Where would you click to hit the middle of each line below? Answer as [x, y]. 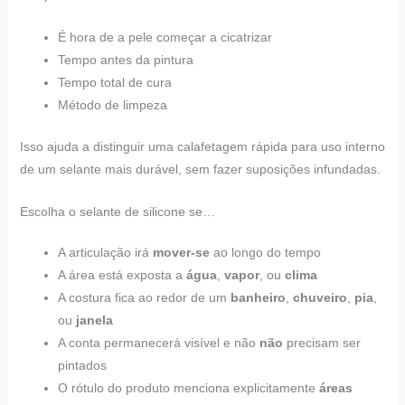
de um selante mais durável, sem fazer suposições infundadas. [200, 169]
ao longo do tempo [265, 253]
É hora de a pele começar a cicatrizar [165, 37]
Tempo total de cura [114, 82]
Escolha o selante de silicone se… [117, 212]
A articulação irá [105, 253]
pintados [82, 366]
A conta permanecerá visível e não [158, 343]
